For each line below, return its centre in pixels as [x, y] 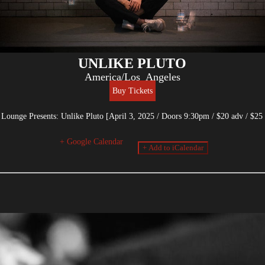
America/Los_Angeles [132, 77]
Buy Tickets [132, 91]
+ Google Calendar [91, 141]
